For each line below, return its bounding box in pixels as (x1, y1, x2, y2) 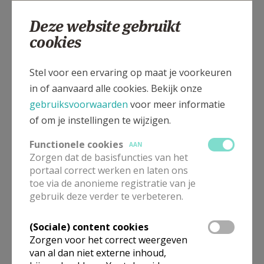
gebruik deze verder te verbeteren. (29, 190, 183, 203)
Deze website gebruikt (29, 16, 181, 37)
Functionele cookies (29, 138, 123, 151)
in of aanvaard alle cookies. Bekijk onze (29, 82, 202, 95)
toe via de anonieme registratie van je (29, 177, 196, 190)
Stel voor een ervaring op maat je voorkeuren (29, 66, 232, 79)
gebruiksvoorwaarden (29, 98, 128, 111)
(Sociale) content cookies (29, 220, 148, 233)
